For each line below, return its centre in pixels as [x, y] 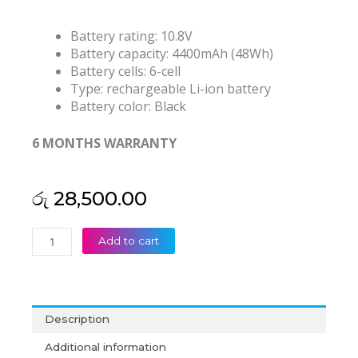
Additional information [106, 346]
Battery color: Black [128, 107]
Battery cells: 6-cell [125, 72]
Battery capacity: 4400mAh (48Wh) [172, 54]
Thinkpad [55, 254]
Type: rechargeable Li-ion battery [171, 89]
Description [78, 319]
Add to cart [129, 241]
